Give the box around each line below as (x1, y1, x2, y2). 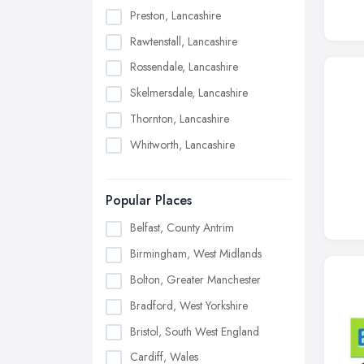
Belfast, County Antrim (130, 219, 234, 236)
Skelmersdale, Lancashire (130, 84, 248, 102)
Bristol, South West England (130, 323, 259, 340)
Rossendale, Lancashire (130, 58, 238, 76)
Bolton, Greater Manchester (130, 271, 261, 288)
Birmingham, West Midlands (130, 245, 262, 262)
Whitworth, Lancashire (130, 136, 235, 153)
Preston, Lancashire (130, 6, 221, 24)
